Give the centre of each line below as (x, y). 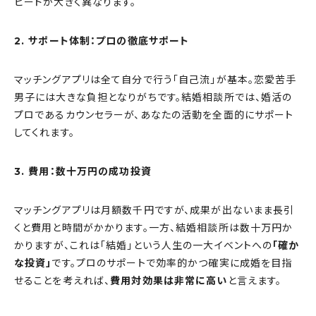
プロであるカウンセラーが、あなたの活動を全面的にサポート (154, 115)
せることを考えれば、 (62, 281)
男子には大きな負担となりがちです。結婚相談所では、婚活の (153, 98)
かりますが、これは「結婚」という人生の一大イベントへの (144, 246)
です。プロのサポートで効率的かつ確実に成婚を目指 (172, 263)
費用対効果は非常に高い (169, 281)
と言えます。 (255, 281)
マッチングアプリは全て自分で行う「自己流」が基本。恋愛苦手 (156, 80)
